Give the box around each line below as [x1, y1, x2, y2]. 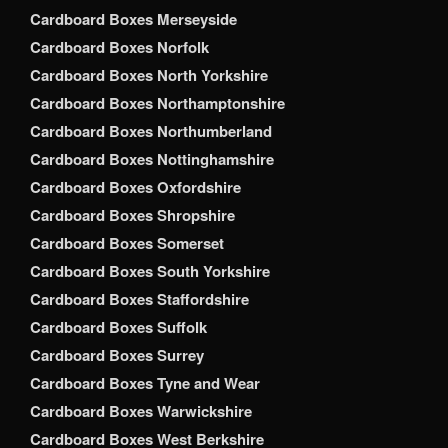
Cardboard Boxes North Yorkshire [30, 64, 268, 87]
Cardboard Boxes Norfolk [30, 36, 209, 59]
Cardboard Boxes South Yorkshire [30, 260, 270, 283]
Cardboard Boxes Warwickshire [30, 400, 252, 423]
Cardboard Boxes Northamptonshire [30, 92, 285, 115]
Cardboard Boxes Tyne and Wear [30, 372, 260, 395]
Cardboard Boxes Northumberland [30, 120, 272, 143]
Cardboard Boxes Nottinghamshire [30, 148, 274, 171]
